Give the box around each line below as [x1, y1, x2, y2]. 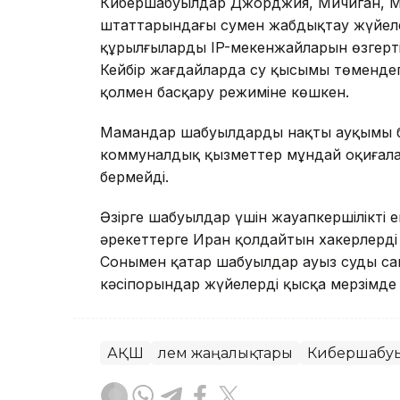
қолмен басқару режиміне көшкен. [100, 82, 349, 101]
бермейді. [100, 167, 169, 186]
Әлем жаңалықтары [158, 344, 293, 362]
